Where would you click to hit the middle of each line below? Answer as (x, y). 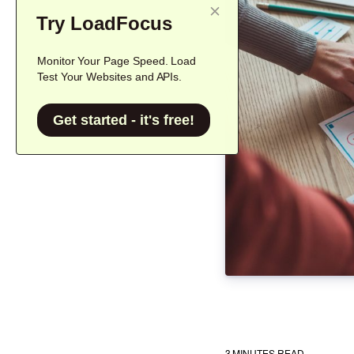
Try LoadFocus (104, 23)
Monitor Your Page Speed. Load (117, 61)
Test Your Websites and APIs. (110, 77)
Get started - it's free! (124, 120)
